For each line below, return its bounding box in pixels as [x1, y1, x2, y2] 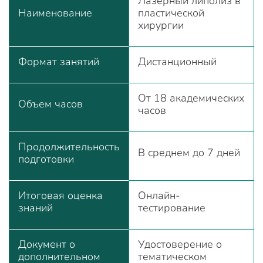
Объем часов [18, 97, 83, 111]
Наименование [18, 6, 95, 20]
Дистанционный [138, 55, 217, 69]
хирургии [138, 18, 184, 32]
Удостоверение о [138, 237, 222, 251]
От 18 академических [138, 91, 244, 105]
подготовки [18, 152, 74, 166]
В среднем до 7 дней [138, 146, 240, 160]
